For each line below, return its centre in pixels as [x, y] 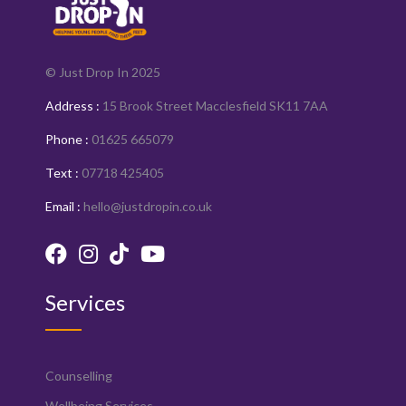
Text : [62, 172]
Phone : [67, 139]
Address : [72, 105]
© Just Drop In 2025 [103, 72]
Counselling [79, 375]
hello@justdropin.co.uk [146, 206]
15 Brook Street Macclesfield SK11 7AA [214, 105]
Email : [63, 206]
